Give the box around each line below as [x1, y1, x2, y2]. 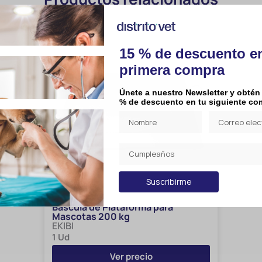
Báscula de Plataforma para [52, 201, 173, 213]
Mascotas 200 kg [52, 210, 130, 223]
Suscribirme [146, 176, 192, 188]
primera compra [119, 61, 225, 78]
